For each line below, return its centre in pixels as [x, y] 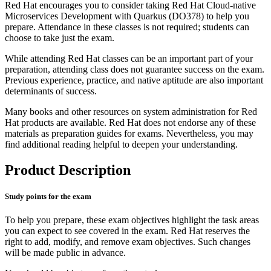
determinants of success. [51, 91]
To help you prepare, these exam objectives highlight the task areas [132, 220]
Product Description [68, 170]
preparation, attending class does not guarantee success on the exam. [135, 70]
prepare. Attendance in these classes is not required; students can [127, 27]
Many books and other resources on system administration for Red [131, 112]
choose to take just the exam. [60, 38]
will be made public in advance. [65, 253]
